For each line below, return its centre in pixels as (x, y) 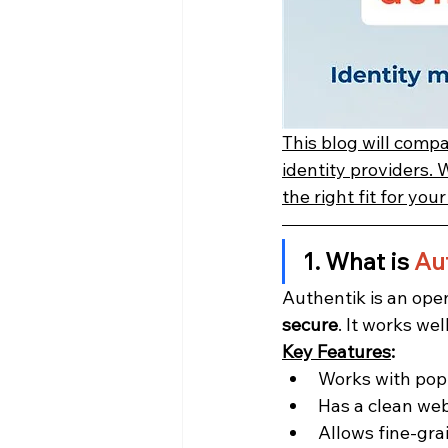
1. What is (358, 261)
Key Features (336, 352)
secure (310, 325)
